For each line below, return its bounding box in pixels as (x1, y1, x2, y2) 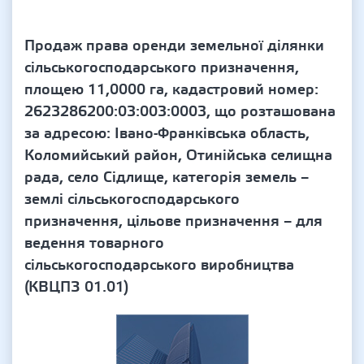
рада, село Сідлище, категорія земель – (24, 168, 309, 187)
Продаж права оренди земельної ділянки (24, 37, 324, 55)
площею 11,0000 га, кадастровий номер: (24, 80, 318, 99)
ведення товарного (24, 234, 164, 253)
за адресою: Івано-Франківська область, (24, 124, 310, 143)
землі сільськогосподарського (24, 190, 240, 209)
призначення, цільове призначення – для (24, 212, 323, 231)
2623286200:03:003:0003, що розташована (24, 102, 336, 121)
